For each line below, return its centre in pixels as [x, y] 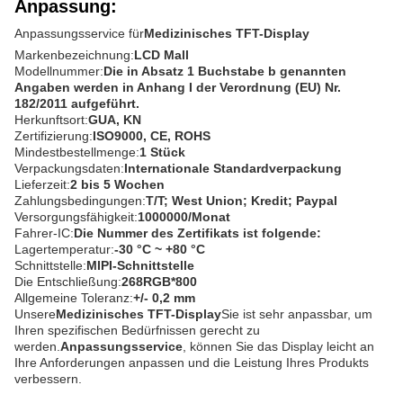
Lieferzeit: [42, 184]
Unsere [35, 314]
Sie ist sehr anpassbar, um [297, 314]
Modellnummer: [59, 71]
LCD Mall [161, 55]
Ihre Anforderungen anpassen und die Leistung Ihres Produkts [192, 363]
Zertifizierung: [54, 136]
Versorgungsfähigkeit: [76, 217]
